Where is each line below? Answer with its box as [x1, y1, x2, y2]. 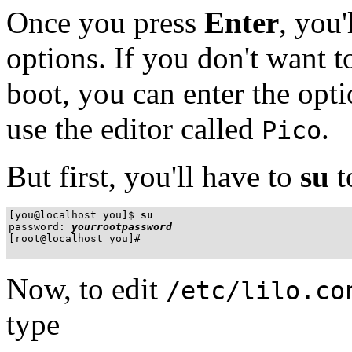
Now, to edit [6, 271, 166, 306]
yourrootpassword [71, 220, 172, 233]
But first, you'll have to [6, 159, 300, 193]
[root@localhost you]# [9, 232, 141, 244]
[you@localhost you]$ [9, 208, 134, 221]
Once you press [6, 5, 204, 39]
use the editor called [6, 111, 262, 145]
